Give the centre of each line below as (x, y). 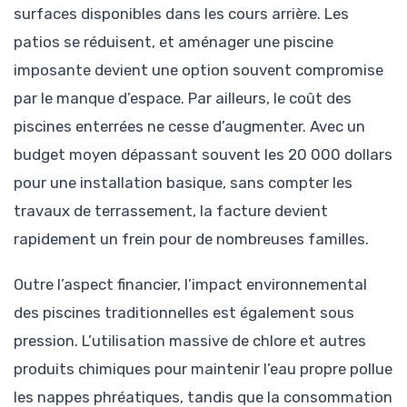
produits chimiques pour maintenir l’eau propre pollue (203, 368)
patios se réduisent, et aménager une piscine (174, 41)
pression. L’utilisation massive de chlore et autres (190, 340)
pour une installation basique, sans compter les (183, 182)
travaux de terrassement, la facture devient (171, 210)
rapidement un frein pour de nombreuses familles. (191, 238)
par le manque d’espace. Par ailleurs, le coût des (183, 98)
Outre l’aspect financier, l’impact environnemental (190, 284)
